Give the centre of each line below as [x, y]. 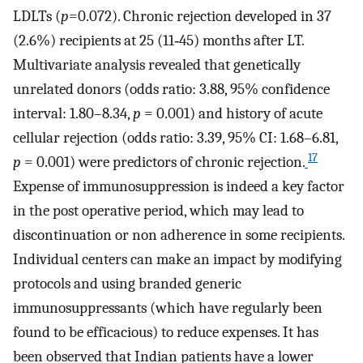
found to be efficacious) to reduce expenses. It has [166, 333]
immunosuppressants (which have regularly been [168, 308]
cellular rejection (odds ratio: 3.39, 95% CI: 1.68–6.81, [175, 138]
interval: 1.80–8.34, [73, 114]
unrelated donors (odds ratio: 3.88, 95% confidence [171, 90]
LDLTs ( [37, 17]
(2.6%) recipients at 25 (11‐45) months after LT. [158, 41]
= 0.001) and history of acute [232, 114]
